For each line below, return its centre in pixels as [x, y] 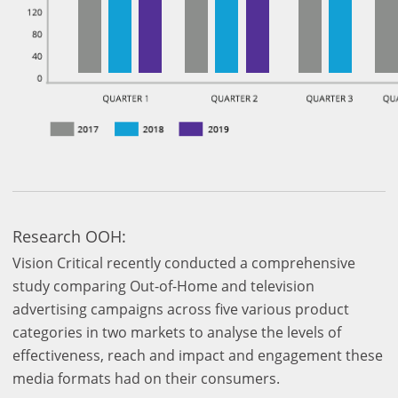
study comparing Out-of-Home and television [163, 286]
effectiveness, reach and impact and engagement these [198, 355]
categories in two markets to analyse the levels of [177, 332]
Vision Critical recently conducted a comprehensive [184, 263]
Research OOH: [69, 237]
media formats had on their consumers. [146, 378]
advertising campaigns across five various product [181, 309]
